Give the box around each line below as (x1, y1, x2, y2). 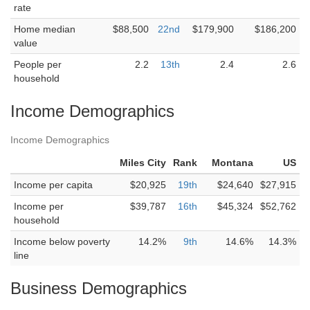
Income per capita (14, 179, 93, 190)
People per (14, 59, 62, 70)
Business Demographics (10, 279, 187, 298)
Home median (14, 24, 75, 35)
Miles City (120, 157, 166, 168)
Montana (212, 157, 253, 168)
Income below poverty (14, 236, 110, 247)
